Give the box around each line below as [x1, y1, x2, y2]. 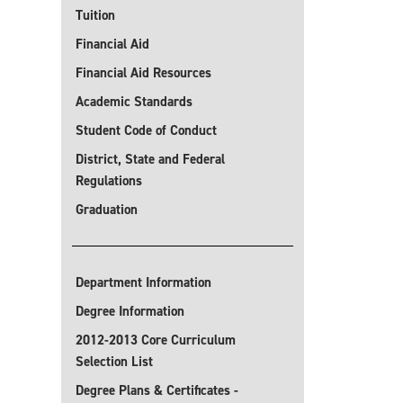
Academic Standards [76, 93, 193, 111]
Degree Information [76, 302, 184, 320]
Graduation [76, 201, 138, 219]
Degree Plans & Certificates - [76, 381, 238, 399]
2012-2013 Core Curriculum [76, 331, 236, 349]
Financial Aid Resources [76, 64, 211, 82]
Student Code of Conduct [76, 121, 217, 139]
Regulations [76, 172, 142, 190]
